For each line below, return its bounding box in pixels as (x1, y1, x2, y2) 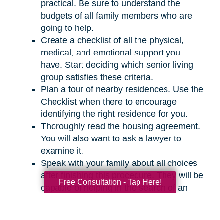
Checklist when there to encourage (40, 96, 177, 107)
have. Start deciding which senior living (40, 59, 193, 70)
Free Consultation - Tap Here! (58, 177, 162, 186)
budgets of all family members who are (40, 10, 192, 21)
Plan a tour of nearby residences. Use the (40, 84, 203, 94)
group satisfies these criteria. (40, 72, 153, 82)
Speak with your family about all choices (40, 158, 197, 168)
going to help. (40, 23, 94, 33)
